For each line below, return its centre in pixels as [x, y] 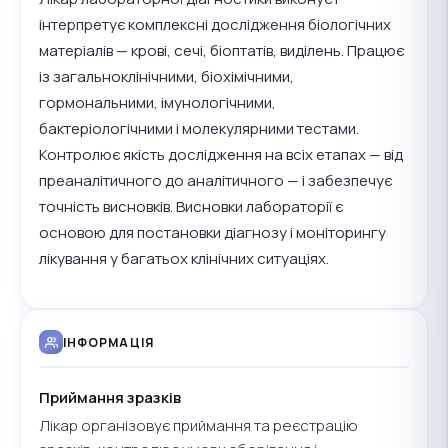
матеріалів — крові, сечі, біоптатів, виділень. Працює [221, 51]
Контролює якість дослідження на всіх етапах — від [221, 155]
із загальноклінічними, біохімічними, [166, 77]
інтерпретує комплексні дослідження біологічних [215, 25]
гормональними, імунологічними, [157, 103]
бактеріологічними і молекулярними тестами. [199, 129]
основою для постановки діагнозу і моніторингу [212, 233]
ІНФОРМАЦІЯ [108, 342]
